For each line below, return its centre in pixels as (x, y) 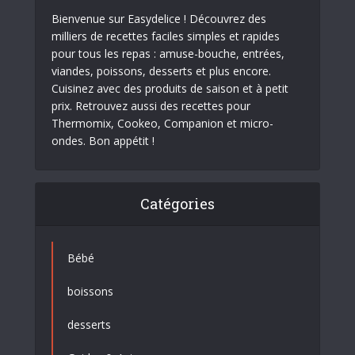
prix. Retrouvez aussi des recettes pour (151, 106)
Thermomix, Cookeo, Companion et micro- (162, 124)
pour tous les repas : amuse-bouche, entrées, (168, 54)
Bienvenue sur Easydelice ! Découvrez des (159, 19)
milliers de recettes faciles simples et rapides (166, 36)
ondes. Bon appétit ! (103, 141)
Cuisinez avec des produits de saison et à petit (170, 89)
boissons (90, 292)
